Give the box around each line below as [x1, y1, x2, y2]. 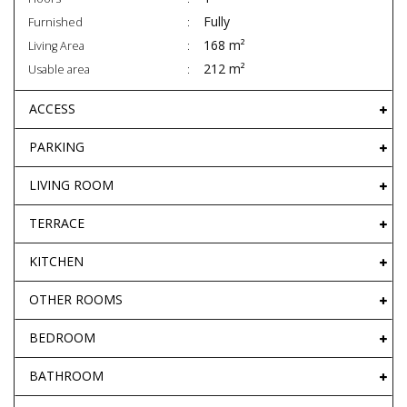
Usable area [28, 62, 90, 78]
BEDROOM [29, 329, 95, 347]
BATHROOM [29, 367, 104, 385]
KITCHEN [29, 253, 84, 271]
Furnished [28, 15, 83, 31]
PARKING [29, 138, 84, 156]
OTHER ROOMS [29, 291, 123, 309]
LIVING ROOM [29, 176, 114, 194]
